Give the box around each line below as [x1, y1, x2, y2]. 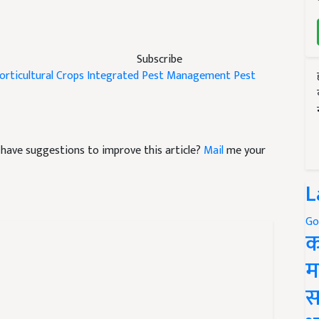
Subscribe [137, 49, 182, 69]
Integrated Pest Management [87, 66, 231, 85]
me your [224, 140, 266, 160]
